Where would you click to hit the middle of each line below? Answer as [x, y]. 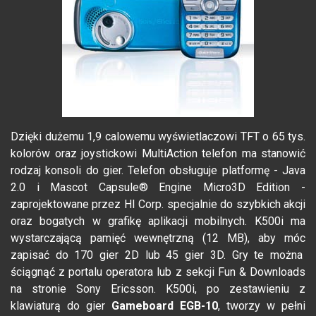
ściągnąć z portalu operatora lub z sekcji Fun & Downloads [158, 272]
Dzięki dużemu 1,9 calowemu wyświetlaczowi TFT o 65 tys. [158, 137]
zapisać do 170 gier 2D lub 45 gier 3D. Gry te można [158, 255]
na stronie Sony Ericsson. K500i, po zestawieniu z [158, 289]
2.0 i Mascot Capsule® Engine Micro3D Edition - [158, 188]
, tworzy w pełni [262, 306]
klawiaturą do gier [61, 306]
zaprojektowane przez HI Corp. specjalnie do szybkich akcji [158, 205]
